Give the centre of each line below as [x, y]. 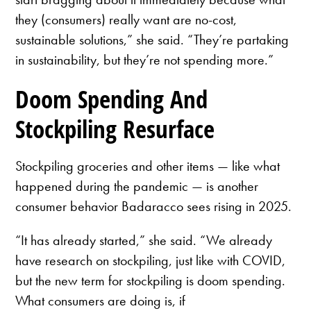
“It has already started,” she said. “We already [144, 240]
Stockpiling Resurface [115, 129]
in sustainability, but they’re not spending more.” [145, 60]
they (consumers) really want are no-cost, [126, 20]
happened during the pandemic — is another [137, 186]
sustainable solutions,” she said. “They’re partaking [152, 40]
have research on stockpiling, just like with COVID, [151, 260]
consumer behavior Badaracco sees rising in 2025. [154, 206]
